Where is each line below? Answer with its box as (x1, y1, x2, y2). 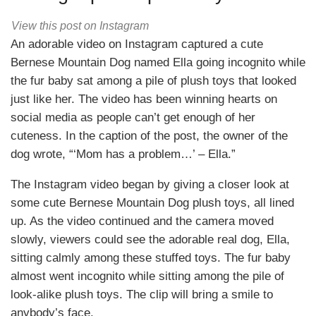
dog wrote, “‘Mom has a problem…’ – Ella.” (11, 147, 236, 162)
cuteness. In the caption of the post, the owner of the (11, 129, 288, 143)
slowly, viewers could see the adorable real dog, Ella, (11, 233, 290, 247)
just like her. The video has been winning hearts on (11, 92, 277, 107)
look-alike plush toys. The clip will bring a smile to (11, 288, 273, 302)
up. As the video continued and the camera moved (11, 214, 274, 229)
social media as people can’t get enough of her (11, 111, 255, 125)
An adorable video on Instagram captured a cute (11, 37, 263, 51)
